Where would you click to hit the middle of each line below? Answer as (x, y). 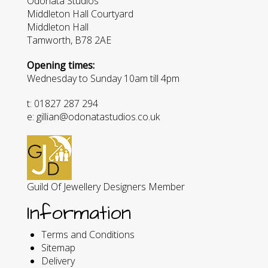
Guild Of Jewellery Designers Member (106, 186)
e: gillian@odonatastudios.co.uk (93, 116)
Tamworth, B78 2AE (69, 40)
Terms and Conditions (88, 234)
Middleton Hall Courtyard (80, 13)
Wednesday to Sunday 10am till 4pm (103, 78)
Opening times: (61, 65)
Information (79, 213)
